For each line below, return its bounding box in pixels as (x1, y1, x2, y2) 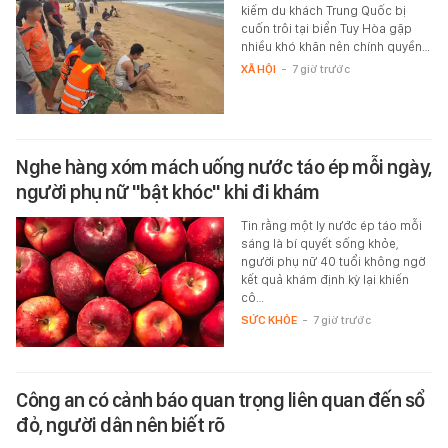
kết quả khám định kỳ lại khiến (240, 272, 409, 288)
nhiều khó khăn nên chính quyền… (240, 39, 430, 55)
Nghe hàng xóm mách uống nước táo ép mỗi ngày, (16, 155, 432, 180)
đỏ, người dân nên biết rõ (16, 413, 225, 438)
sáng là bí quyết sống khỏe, (240, 236, 399, 252)
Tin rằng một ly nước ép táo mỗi (240, 218, 422, 234)
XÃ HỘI (240, 62, 276, 77)
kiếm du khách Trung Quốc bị (240, 3, 406, 19)
